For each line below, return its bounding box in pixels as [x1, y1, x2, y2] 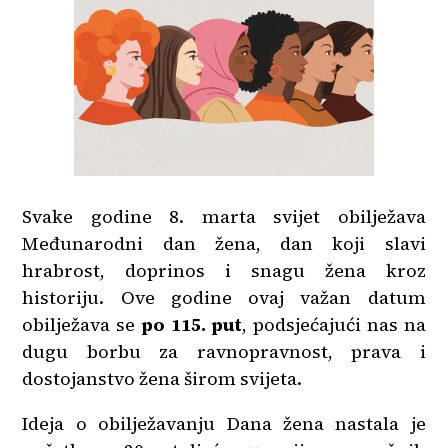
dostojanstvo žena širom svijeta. [22, 366, 303, 391]
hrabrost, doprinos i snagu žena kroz [22, 258, 426, 283]
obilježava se [22, 312, 141, 337]
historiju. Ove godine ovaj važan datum [22, 285, 426, 310]
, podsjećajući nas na [242, 312, 426, 337]
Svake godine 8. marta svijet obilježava [22, 204, 426, 229]
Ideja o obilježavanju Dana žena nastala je [22, 411, 426, 436]
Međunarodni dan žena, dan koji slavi [22, 231, 426, 256]
